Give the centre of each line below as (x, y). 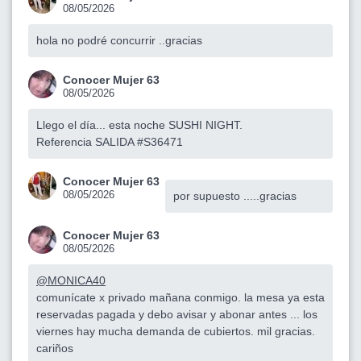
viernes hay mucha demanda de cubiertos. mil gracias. (176, 331)
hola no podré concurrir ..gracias (119, 40)
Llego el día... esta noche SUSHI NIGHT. (139, 124)
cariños (55, 348)
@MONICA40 (71, 280)
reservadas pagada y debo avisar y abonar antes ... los (177, 314)
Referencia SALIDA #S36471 (110, 141)
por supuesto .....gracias (235, 195)
